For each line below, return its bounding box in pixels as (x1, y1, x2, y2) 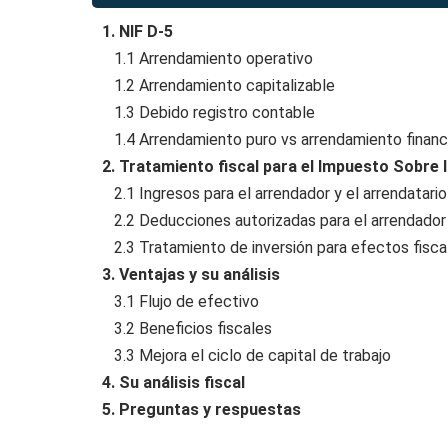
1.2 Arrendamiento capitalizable (102, 76, 335, 95)
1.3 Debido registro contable (102, 103, 315, 122)
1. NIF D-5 (102, 22, 173, 41)
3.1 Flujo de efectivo (102, 292, 259, 311)
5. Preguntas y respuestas (102, 400, 301, 419)
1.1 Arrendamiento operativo (102, 49, 313, 68)
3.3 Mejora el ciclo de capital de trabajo (102, 346, 391, 365)
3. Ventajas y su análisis (102, 265, 280, 284)
